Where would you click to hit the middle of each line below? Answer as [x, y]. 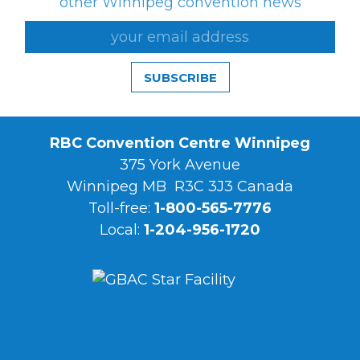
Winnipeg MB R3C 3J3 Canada [180, 186]
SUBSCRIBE [180, 77]
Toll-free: [121, 208]
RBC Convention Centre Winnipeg [180, 143]
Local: [122, 229]
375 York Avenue [180, 164]
